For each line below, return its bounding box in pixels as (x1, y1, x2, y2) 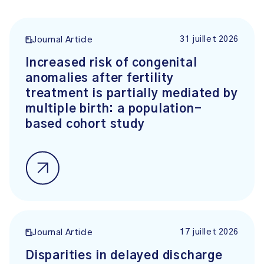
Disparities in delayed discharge (25, 250, 223, 262)
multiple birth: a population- (25, 103, 202, 115)
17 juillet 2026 (180, 228, 239, 236)
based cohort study (25, 118, 145, 130)
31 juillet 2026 (180, 35, 239, 44)
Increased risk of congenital (25, 57, 197, 69)
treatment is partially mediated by (25, 88, 238, 100)
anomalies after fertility (25, 72, 174, 84)
